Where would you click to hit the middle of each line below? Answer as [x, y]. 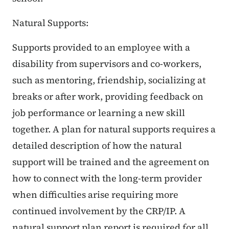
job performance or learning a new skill [99, 113]
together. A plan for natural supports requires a [114, 129]
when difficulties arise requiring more [95, 195]
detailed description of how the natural [97, 146]
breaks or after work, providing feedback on [108, 97]
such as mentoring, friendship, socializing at [109, 80]
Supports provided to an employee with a [101, 48]
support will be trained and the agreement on [111, 162]
